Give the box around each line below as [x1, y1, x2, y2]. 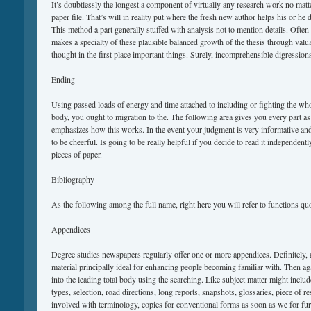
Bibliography [51, 174, 94, 185]
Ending [51, 74, 75, 85]
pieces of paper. [51, 149, 102, 160]
